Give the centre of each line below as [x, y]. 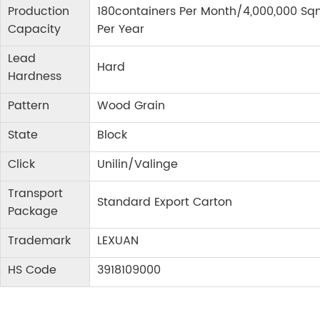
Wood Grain [131, 106]
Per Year [121, 30]
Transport [35, 194]
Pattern [29, 106]
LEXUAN [118, 241]
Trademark [39, 241]
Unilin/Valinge [137, 165]
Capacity [34, 30]
